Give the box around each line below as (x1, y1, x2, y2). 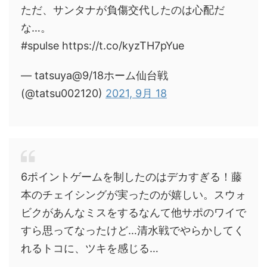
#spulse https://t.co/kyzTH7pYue (21, 39, 184, 52)
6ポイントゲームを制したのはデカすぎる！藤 (21, 170, 242, 183)
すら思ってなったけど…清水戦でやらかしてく (21, 224, 244, 237)
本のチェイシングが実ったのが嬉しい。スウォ (21, 188, 246, 201)
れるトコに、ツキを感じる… (21, 242, 159, 254)
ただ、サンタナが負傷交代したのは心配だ (21, 4, 225, 16)
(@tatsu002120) (21, 87, 105, 100)
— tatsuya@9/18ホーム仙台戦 (21, 69, 168, 82)
